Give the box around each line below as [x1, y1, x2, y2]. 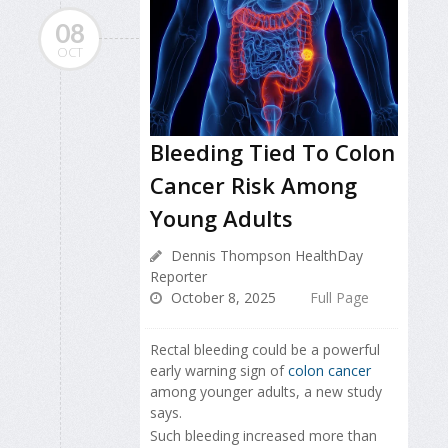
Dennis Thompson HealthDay [167, 246, 363, 266]
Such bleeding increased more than [150, 425, 377, 445]
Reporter [150, 267, 207, 287]
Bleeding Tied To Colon [150, 137, 395, 168]
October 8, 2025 [167, 288, 276, 308]
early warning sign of [150, 361, 288, 381]
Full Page [310, 288, 369, 308]
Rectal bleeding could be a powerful [150, 340, 380, 360]
